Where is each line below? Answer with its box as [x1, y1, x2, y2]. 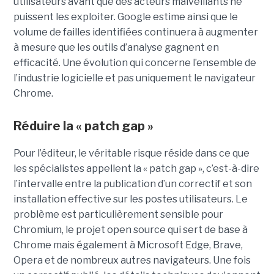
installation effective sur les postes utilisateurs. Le [13, 193, 248, 206]
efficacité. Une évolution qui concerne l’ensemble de [13, 57, 256, 69]
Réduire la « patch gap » [13, 119, 154, 134]
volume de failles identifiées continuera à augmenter [13, 26, 258, 39]
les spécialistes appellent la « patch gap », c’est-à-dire [13, 163, 259, 175]
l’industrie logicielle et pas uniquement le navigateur [13, 72, 256, 84]
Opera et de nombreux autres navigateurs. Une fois [13, 254, 251, 267]
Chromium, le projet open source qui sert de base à [13, 224, 248, 236]
